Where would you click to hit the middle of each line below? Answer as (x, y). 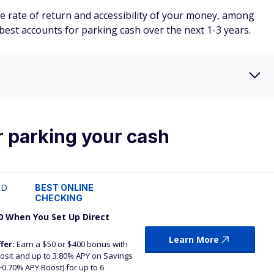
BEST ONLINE (65, 187)
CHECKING (59, 198)
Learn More (194, 239)
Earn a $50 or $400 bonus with (71, 244)
